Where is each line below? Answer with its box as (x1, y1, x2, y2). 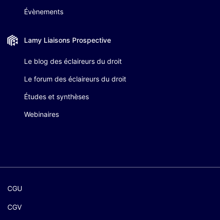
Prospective (72, 36, 111, 45)
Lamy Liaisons (24, 36, 72, 45)
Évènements (24, 7, 63, 16)
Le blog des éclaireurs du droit (24, 57, 122, 65)
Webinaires (24, 110, 59, 118)
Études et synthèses (24, 92, 89, 101)
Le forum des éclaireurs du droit (24, 75, 126, 83)
